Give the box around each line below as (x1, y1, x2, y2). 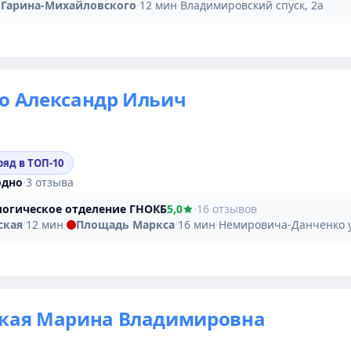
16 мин (178, 216, 215, 232)
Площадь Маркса (76, 216, 175, 232)
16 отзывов (197, 201, 257, 216)
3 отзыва (26, 174, 74, 190)
